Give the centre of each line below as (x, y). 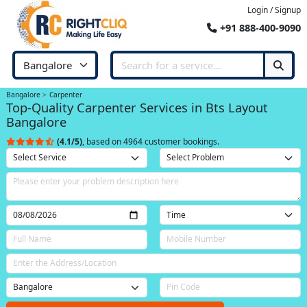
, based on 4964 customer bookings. (151, 141)
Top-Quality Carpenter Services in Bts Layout (137, 107)
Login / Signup (274, 10)
